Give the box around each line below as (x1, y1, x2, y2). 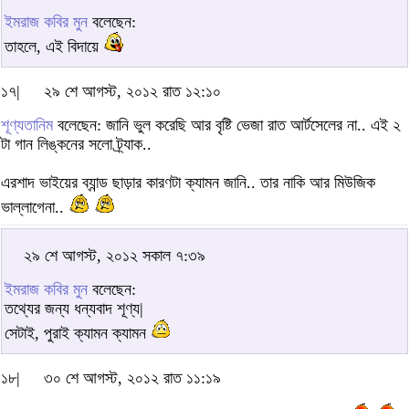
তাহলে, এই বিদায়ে (5, 37, 103, 57)
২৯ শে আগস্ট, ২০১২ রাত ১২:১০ (44, 82, 221, 101)
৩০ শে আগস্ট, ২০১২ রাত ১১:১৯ (44, 369, 221, 388)
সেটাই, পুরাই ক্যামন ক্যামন (5, 324, 151, 343)
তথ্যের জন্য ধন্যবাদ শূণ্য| (5, 299, 143, 319)
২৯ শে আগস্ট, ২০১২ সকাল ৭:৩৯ (24, 246, 205, 266)
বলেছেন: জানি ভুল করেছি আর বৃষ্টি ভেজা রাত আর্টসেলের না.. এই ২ (53, 116, 401, 135)
